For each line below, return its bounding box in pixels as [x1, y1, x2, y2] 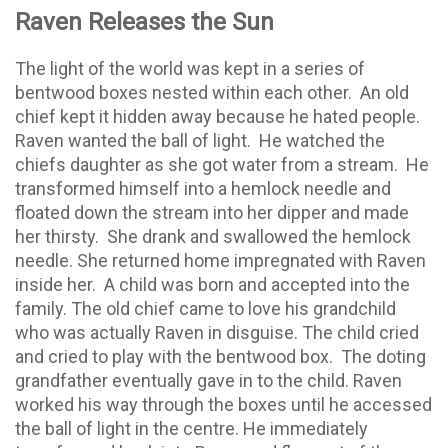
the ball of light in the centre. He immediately [15, 417, 368, 439]
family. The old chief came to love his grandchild [15, 297, 396, 319]
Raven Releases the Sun [15, 7, 274, 36]
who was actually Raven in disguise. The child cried [15, 321, 419, 343]
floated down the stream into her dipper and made [15, 201, 409, 223]
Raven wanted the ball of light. [15, 129, 251, 151]
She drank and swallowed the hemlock [107, 225, 411, 247]
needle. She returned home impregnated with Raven [15, 249, 426, 271]
